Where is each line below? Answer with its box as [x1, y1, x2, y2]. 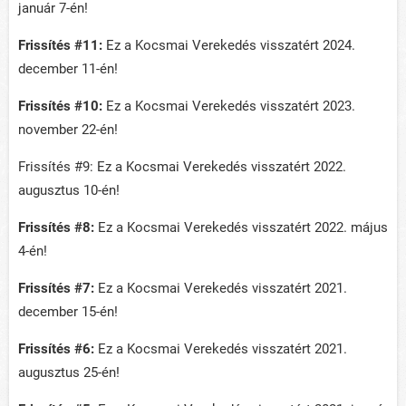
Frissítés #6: [18, 341, 94, 358]
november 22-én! [18, 121, 118, 139]
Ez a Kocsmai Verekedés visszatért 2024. [102, 37, 355, 54]
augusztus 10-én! [18, 182, 120, 199]
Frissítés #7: [18, 280, 94, 297]
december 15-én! [18, 304, 118, 321]
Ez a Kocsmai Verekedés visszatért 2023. [102, 98, 355, 115]
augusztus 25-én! [18, 364, 120, 382]
